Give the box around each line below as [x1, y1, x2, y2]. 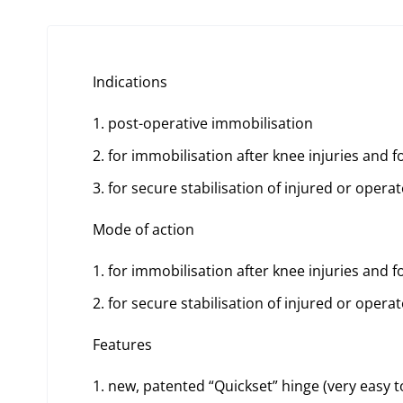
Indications [93, 72, 167, 93]
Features [93, 335, 152, 355]
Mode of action [93, 219, 194, 240]
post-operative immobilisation [108, 113, 313, 134]
